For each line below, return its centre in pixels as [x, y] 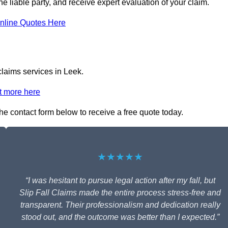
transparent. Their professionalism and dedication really [120, 205]
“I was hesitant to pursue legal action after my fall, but [120, 181]
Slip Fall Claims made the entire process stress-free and [120, 193]
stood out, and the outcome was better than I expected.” [120, 217]
